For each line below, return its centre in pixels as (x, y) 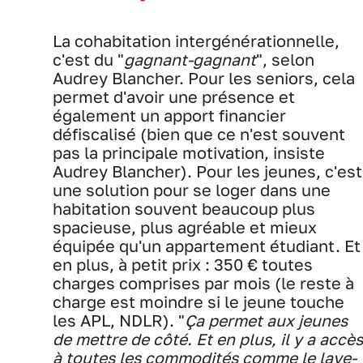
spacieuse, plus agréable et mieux (185, 227)
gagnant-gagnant (190, 59)
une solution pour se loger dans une (192, 190)
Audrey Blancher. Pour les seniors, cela (204, 78)
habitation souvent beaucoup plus (184, 208)
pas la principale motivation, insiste (189, 152)
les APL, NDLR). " (119, 320)
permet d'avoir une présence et (174, 96)
